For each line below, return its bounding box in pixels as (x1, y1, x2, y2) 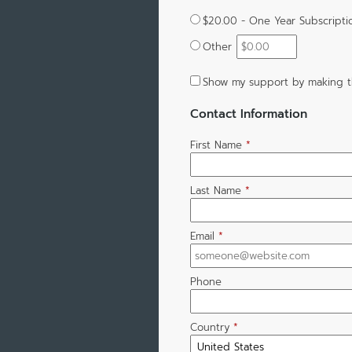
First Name (189, 137, 242, 153)
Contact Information (189, 104, 307, 123)
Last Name (189, 183, 241, 199)
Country (189, 320, 229, 335)
